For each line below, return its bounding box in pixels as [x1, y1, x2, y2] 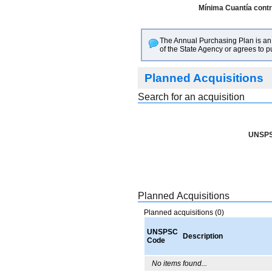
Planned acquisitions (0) [144, 208, 224, 217]
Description [183, 232, 223, 240]
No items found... [152, 259, 207, 268]
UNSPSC [147, 228, 178, 236]
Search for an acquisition [138, 92, 245, 102]
